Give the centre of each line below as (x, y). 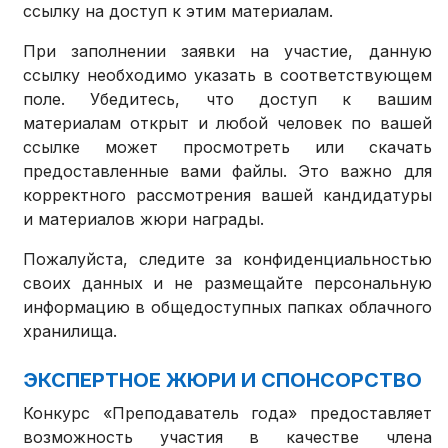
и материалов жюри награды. (144, 219)
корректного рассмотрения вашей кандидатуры (227, 195)
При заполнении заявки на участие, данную (227, 51)
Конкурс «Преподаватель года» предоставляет (227, 413)
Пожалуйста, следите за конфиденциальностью (227, 259)
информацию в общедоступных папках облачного (227, 307)
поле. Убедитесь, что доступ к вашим (227, 99)
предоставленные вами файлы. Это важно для (227, 171)
